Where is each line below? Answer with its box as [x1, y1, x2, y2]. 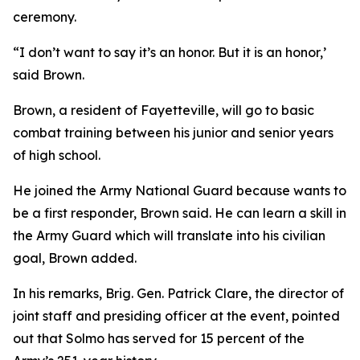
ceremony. [13, 9, 76, 25]
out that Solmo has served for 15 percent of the [13, 330, 305, 346]
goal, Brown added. [13, 250, 137, 266]
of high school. [13, 147, 100, 163]
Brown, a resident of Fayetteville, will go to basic [13, 102, 314, 118]
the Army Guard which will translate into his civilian [13, 227, 325, 243]
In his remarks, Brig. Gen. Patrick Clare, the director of [13, 285, 344, 301]
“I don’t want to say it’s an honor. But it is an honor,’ [13, 44, 326, 60]
